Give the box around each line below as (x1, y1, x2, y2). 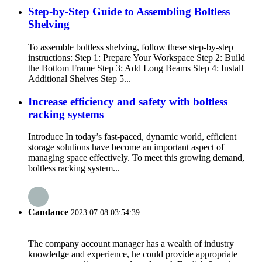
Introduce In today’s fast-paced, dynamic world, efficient (28, 132, 236, 142)
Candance (28, 206, 68, 217)
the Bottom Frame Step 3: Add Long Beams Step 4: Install (28, 63, 243, 73)
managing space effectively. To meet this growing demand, (28, 153, 244, 163)
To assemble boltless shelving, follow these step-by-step (28, 42, 233, 52)
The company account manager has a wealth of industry (28, 238, 234, 249)
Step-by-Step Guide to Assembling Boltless (28, 5, 230, 18)
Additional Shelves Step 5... (28, 73, 131, 84)
